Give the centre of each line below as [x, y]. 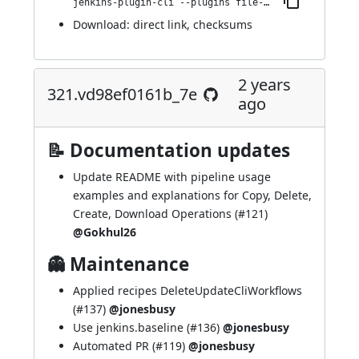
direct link [160, 24]
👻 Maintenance [118, 264]
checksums [223, 24]
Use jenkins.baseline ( [131, 327]
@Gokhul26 [105, 232]
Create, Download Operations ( [155, 214]
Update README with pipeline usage [172, 177]
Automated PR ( [114, 346]
